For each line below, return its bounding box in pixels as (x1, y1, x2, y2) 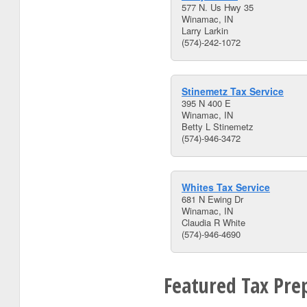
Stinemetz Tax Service (182, 84, 284, 98)
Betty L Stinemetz (182, 120, 254, 133)
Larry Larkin (182, 24, 228, 37)
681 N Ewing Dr (182, 193, 243, 206)
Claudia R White (182, 216, 245, 229)
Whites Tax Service (182, 180, 270, 194)
